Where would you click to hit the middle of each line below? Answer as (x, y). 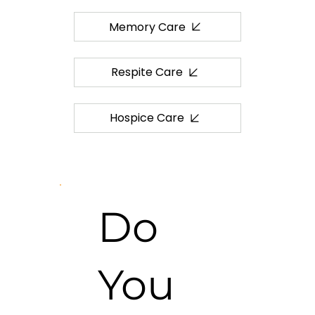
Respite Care (147, 72)
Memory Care (147, 27)
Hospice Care (147, 118)
